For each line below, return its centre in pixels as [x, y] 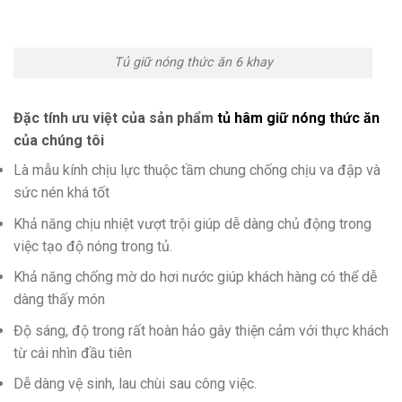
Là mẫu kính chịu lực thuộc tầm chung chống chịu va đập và [197, 170]
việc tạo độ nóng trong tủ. [93, 246]
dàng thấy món [59, 300]
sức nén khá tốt [61, 193]
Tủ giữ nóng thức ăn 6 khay [193, 63]
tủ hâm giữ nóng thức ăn [298, 118]
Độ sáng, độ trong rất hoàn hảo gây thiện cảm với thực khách [201, 330]
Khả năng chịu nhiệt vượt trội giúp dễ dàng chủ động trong [192, 223]
